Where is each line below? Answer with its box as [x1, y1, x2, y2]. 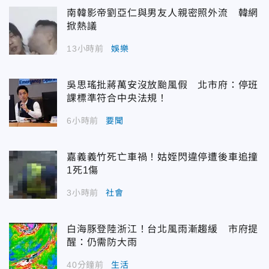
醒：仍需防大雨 [67, 237, 138, 247]
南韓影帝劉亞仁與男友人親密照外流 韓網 [67, 7, 259, 18]
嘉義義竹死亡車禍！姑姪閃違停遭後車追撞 [67, 151, 259, 162]
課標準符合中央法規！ [67, 92, 168, 103]
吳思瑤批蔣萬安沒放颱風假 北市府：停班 [67, 79, 259, 90]
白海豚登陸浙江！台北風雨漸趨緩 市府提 [67, 223, 259, 234]
